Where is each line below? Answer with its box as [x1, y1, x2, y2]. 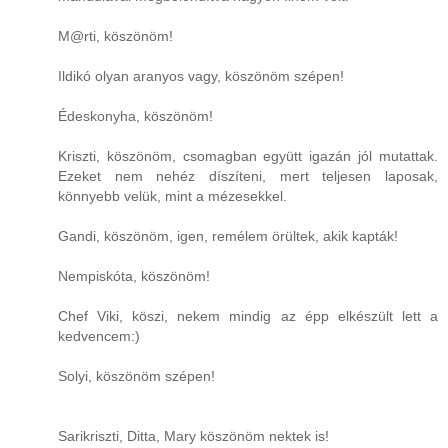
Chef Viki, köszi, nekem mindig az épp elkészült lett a [58, 308, 438, 325]
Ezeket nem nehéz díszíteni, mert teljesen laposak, [58, 168, 438, 185]
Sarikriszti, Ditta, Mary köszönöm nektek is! [58, 428, 329, 445]
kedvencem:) [58, 328, 140, 345]
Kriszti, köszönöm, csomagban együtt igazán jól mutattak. [58, 148, 438, 165]
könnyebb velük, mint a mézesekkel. [58, 188, 287, 205]
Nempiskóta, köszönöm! [58, 268, 210, 285]
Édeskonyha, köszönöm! [58, 108, 213, 125]
